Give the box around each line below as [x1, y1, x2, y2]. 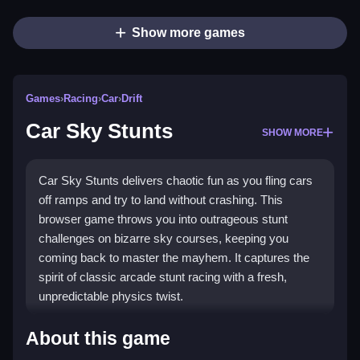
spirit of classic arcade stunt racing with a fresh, [39, 270, 287, 284]
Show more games [131, 26, 245, 40]
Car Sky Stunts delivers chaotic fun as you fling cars [39, 174, 313, 188]
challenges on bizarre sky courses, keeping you [39, 231, 288, 246]
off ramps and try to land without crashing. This [39, 193, 283, 207]
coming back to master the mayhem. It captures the [39, 251, 309, 265]
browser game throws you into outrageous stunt [39, 212, 288, 227]
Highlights [39, 321, 117, 339]
